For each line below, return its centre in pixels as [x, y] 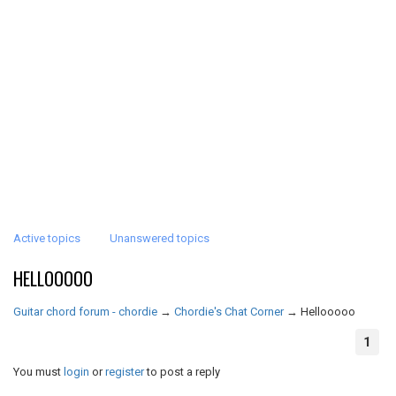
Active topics [47, 238]
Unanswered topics [160, 238]
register [125, 372]
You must [38, 372]
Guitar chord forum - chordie [85, 312]
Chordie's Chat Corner [229, 312]
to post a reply [182, 372]
